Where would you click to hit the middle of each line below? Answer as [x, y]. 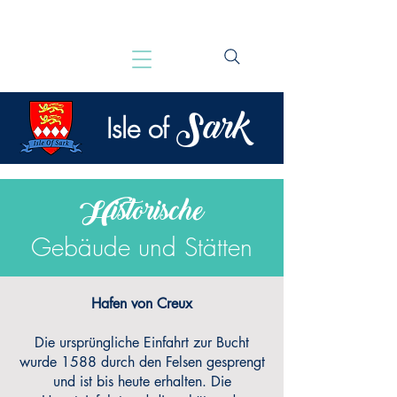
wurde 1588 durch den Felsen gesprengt [142, 362]
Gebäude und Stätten [142, 247]
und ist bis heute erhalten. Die [142, 381]
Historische [142, 212]
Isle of [137, 128]
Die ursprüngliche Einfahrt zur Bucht [142, 343]
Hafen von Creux [142, 304]
